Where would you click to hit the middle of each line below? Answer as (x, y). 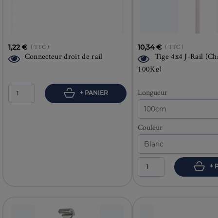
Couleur (150, 127)
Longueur (153, 92)
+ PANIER (93, 92)
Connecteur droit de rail (64, 56)
